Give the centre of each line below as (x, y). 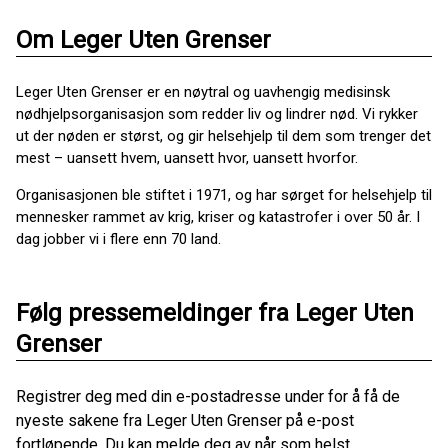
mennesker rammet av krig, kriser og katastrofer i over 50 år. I (218, 217)
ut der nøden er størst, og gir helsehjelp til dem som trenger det (223, 136)
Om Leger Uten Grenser (143, 40)
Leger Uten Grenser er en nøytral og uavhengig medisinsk (203, 92)
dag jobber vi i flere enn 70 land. (118, 239)
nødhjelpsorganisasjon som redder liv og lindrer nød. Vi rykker (217, 114)
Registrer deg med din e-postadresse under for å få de (208, 397)
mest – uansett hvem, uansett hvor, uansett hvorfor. (187, 158)
